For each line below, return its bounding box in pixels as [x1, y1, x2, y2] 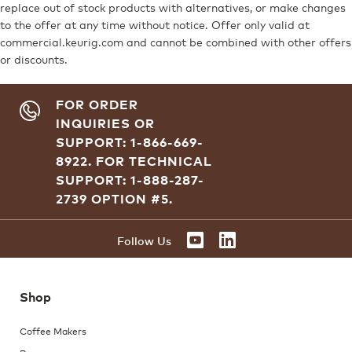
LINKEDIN [242, 230, 304, 246]
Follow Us [116, 233, 171, 248]
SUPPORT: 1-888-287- [56, 172, 204, 189]
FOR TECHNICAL [92, 153, 212, 170]
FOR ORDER [56, 97, 138, 113]
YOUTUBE [210, 230, 271, 246]
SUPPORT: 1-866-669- [56, 134, 203, 151]
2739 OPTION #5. [56, 191, 173, 207]
